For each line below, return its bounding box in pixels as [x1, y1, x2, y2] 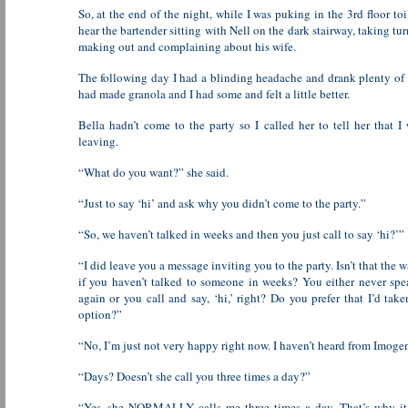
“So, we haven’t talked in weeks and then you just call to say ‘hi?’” [77, 226, 404, 242]
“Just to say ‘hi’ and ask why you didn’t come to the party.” [77, 195, 366, 211]
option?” [77, 306, 122, 322]
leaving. [77, 133, 118, 149]
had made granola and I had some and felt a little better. [77, 86, 350, 102]
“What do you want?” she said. [77, 164, 229, 180]
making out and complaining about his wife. [77, 38, 296, 55]
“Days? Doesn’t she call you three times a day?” [77, 368, 311, 384]
